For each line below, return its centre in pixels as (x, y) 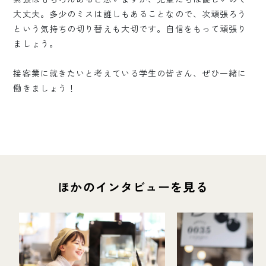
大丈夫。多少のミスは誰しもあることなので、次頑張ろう (130, 14)
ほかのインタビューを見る (133, 187)
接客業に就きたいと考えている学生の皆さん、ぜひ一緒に (130, 73)
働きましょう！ (45, 88)
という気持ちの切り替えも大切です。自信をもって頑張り (130, 29)
